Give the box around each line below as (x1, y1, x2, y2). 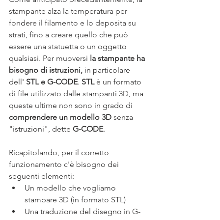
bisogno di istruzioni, (9, 65, 84, 75)
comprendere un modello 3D (9, 112, 111, 122)
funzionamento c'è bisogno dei (9, 160, 121, 169)
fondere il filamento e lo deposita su (9, 18, 138, 28)
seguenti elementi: (9, 171, 74, 181)
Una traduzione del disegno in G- (25, 207, 140, 217)
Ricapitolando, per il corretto (9, 148, 111, 158)
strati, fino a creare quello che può (9, 30, 130, 40)
